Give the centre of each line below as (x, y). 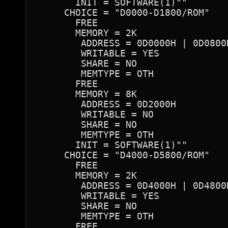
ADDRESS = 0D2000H (106, 104)
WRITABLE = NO (95, 114)
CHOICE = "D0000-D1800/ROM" (123, 12)
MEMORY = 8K (87, 94)
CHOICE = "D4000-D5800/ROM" (123, 155)
